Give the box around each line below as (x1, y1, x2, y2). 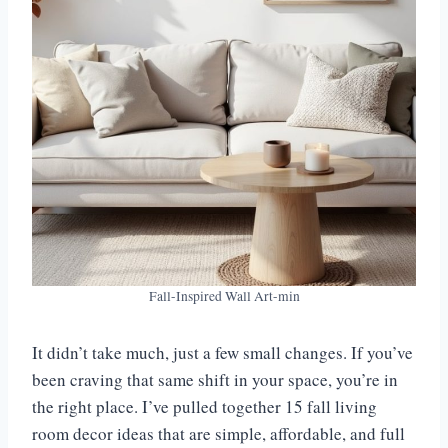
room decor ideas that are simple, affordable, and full (32, 422, 405, 446)
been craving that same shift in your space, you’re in (32, 368, 398, 392)
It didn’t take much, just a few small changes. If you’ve (32, 341, 413, 365)
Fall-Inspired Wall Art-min (148, 287, 300, 306)
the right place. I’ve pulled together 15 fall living (32, 395, 377, 419)
